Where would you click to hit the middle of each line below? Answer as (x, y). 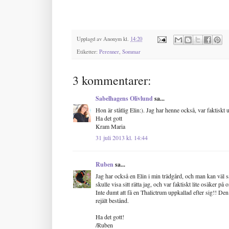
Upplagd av (90, 39)
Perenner (109, 51)
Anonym (112, 39)
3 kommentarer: (112, 80)
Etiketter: (88, 51)
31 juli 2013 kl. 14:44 (122, 137)
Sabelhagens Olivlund (124, 98)
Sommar (131, 51)
